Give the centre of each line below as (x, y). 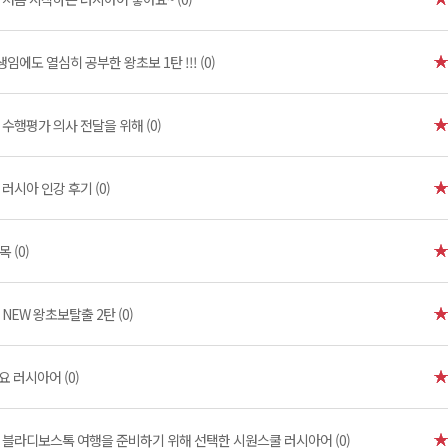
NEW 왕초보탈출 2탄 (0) (67, 314)
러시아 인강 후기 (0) (56, 188)
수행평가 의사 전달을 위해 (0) (81, 125)
